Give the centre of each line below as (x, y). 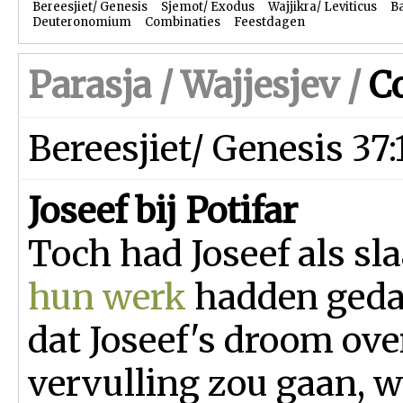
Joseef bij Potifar (163, 210)
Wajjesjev (260, 85)
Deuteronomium (82, 22)
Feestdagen (269, 22)
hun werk (107, 297)
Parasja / (104, 85)
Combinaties (183, 22)
